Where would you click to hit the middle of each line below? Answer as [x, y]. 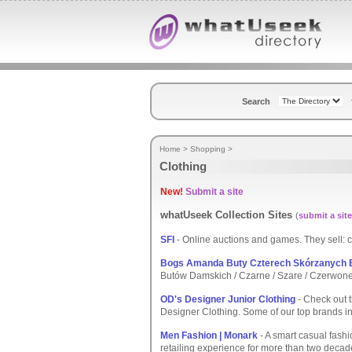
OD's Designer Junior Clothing [228, 299]
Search [256, 101]
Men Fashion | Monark [209, 335]
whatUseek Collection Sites [228, 215]
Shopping [208, 149]
